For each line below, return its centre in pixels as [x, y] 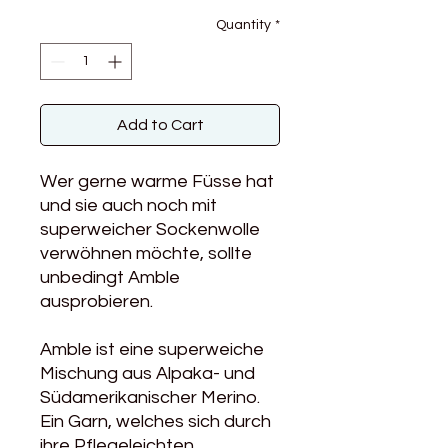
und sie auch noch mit [128, 205]
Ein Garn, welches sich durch [155, 421]
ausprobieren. [96, 301]
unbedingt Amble [110, 277]
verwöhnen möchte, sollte [146, 253]
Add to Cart [160, 125]
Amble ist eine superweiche [152, 349]
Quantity [243, 25]
